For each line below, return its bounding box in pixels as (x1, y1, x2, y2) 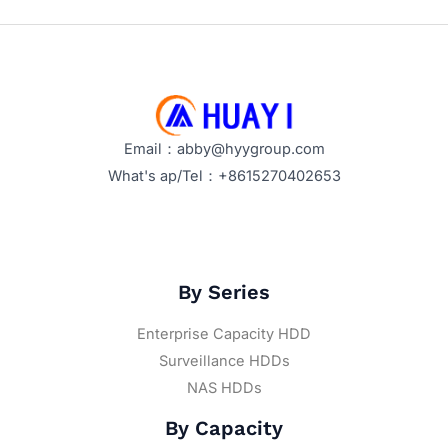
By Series (178, 279, 270, 304)
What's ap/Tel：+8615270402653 (107, 167, 341, 186)
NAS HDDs (186, 378, 262, 397)
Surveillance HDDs (158, 351, 290, 370)
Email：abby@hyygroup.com (123, 140, 325, 159)
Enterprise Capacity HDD (137, 324, 311, 343)
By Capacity (165, 415, 283, 440)
